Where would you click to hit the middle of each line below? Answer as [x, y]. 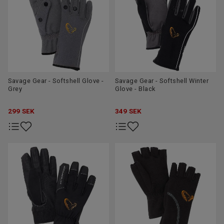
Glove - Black [135, 89]
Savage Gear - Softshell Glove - [56, 81]
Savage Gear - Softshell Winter [162, 81]
